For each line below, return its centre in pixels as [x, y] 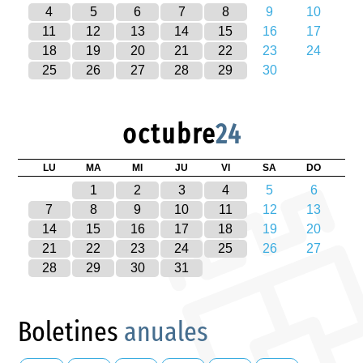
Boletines [71, 331]
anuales [167, 331]
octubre [169, 134]
